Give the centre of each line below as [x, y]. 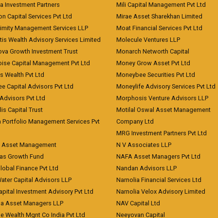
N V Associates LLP [144, 145]
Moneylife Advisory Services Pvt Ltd [166, 86]
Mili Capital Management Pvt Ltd [161, 5]
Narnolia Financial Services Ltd [159, 180]
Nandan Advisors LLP [146, 168]
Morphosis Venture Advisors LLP [162, 98]
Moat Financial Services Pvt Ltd [159, 28]
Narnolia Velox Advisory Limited [161, 191]
